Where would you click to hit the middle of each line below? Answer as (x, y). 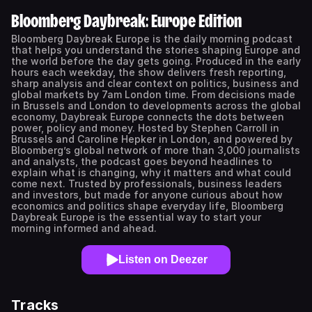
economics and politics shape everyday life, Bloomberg (147, 206)
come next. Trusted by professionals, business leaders (147, 184)
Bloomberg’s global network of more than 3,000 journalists (156, 150)
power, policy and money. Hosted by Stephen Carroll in (145, 128)
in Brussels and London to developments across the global (156, 106)
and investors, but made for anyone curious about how (147, 195)
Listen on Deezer (163, 259)
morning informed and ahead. (84, 228)
